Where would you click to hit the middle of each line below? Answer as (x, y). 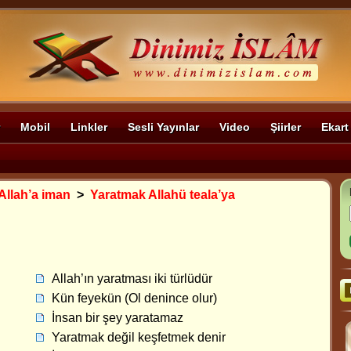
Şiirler (286, 127)
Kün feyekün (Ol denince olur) (134, 298)
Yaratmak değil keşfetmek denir (139, 337)
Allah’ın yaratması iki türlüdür (132, 279)
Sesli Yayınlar (163, 127)
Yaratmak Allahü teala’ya (163, 195)
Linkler (89, 127)
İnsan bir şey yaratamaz (118, 318)
